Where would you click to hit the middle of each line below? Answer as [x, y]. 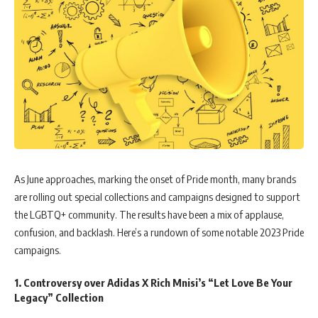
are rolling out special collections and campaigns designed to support [157, 197]
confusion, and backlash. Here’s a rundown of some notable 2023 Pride [159, 232]
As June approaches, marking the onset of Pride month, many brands [155, 179]
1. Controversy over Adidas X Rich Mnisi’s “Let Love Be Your [153, 282]
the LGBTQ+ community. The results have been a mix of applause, [149, 215]
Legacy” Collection [59, 297]
